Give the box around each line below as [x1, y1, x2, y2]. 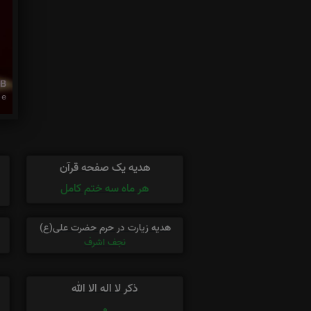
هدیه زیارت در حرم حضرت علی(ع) [39, 220, 171, 236]
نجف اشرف [84, 235, 126, 251]
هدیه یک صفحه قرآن [59, 159, 151, 177]
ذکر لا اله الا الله [72, 280, 138, 298]
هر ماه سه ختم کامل [60, 180, 149, 198]
